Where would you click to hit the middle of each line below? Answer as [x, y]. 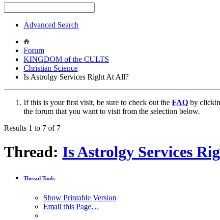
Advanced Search [51, 25]
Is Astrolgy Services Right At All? [76, 77]
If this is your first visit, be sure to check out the [98, 102]
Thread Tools [39, 178]
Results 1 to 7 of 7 [32, 128]
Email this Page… [71, 206]
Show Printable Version [80, 197]
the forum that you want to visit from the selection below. [112, 111]
